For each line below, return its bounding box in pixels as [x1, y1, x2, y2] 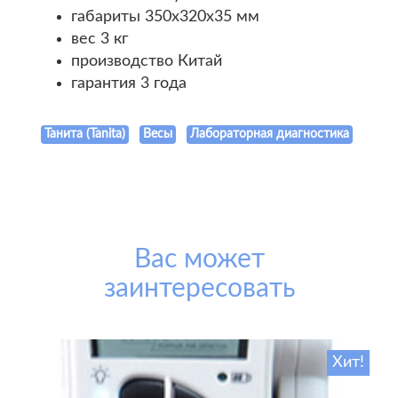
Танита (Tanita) [44, 128, 125, 140]
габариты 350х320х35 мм [71, 9, 259, 25]
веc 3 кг [71, 31, 128, 47]
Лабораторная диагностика [190, 128, 349, 140]
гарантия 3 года [71, 76, 187, 92]
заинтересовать [103, 275, 295, 302]
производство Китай [71, 53, 222, 69]
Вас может [133, 246, 265, 273]
